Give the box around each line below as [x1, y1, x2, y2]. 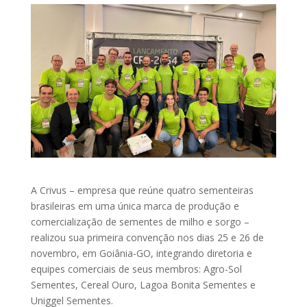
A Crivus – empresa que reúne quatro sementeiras [30, 184, 254, 197]
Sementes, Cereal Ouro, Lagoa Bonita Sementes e [30, 278, 256, 291]
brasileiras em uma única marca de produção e [30, 199, 239, 212]
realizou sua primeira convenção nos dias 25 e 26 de [30, 231, 264, 244]
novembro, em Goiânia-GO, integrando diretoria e [30, 247, 252, 260]
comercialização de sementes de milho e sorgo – [30, 215, 249, 228]
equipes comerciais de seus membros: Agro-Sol [30, 262, 242, 275]
